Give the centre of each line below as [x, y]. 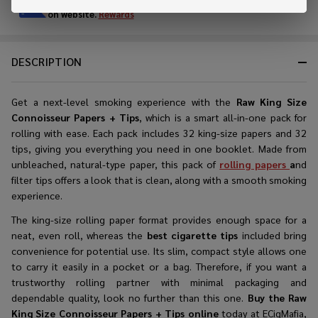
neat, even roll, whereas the [79, 235]
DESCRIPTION [46, 61]
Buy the [266, 297]
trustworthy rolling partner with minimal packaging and [159, 281]
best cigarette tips [192, 235]
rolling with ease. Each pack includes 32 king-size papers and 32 [159, 132]
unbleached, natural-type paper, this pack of [116, 164]
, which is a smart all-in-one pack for [223, 117]
